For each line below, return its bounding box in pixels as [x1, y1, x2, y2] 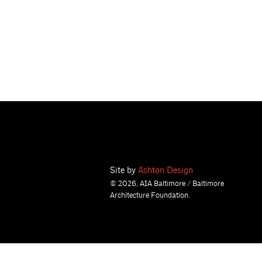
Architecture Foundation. [110, 191, 190, 201]
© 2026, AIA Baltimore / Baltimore [110, 179, 224, 189]
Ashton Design [138, 165, 193, 177]
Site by [110, 165, 138, 177]
